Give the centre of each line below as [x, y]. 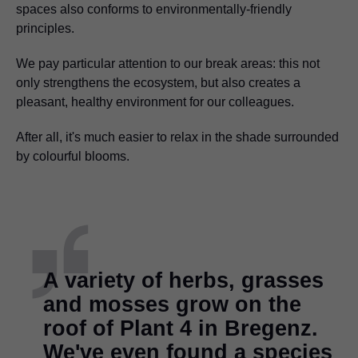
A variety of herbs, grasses [183, 280]
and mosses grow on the [172, 304]
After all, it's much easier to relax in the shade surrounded [177, 137]
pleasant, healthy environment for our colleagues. [155, 101]
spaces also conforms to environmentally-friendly [154, 9]
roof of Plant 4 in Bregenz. [181, 328]
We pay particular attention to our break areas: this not [168, 63]
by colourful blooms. [73, 156]
